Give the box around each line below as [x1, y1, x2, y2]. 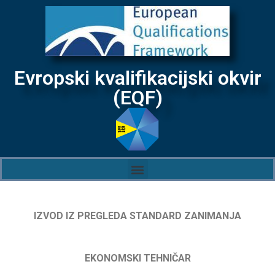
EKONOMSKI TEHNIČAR [84, 252, 191, 265]
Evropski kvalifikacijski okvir [14, 66, 261, 90]
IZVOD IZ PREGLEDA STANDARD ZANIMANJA [34, 210, 241, 222]
